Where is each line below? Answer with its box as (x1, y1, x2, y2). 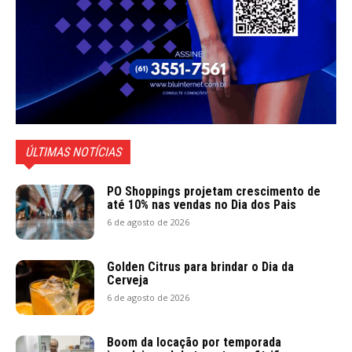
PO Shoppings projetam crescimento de (107, 184, 321, 200)
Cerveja (107, 273, 148, 288)
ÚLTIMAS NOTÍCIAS (25, 145, 121, 160)
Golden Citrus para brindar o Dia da (107, 259, 294, 275)
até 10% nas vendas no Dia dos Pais (107, 197, 296, 213)
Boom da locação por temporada (107, 335, 281, 350)
